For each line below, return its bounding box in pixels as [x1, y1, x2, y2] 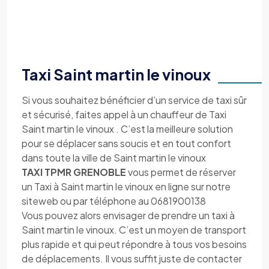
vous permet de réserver [128, 166, 236, 178]
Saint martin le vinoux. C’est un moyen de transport [22, 223, 246, 236]
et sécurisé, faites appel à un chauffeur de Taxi [22, 108, 226, 121]
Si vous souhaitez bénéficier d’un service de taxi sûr [22, 94, 247, 106]
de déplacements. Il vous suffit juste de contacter [22, 252, 242, 265]
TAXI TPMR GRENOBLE [22, 166, 128, 178]
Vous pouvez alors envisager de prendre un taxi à [22, 209, 235, 222]
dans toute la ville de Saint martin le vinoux [22, 151, 206, 164]
